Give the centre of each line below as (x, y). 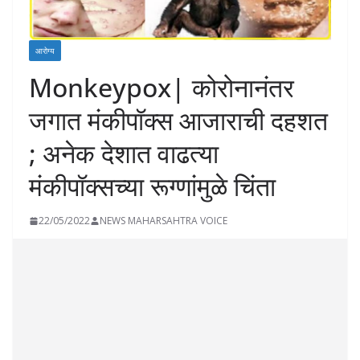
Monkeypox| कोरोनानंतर (162, 88)
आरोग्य (45, 51)
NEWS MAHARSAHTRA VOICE (164, 221)
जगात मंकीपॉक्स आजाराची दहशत (178, 121)
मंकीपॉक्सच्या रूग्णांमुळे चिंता (152, 186)
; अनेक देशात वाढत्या (124, 153)
